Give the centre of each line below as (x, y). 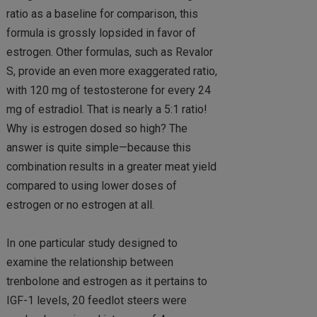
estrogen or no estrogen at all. (80, 204)
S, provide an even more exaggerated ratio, (111, 71)
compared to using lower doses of (91, 185)
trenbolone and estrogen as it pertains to (106, 282)
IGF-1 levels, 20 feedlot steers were (96, 301)
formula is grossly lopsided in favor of (101, 33)
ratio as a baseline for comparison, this (102, 13)
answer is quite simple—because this (98, 147)
